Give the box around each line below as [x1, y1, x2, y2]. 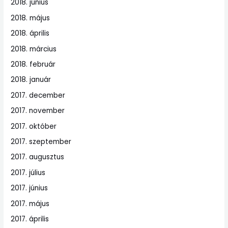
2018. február [11, 60, 56, 70]
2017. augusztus [11, 152, 65, 162]
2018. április [11, 28, 50, 39]
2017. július [11, 167, 46, 178]
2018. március [11, 44, 57, 54]
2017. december [11, 90, 66, 100]
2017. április [11, 214, 49, 224]
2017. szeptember [11, 137, 72, 147]
